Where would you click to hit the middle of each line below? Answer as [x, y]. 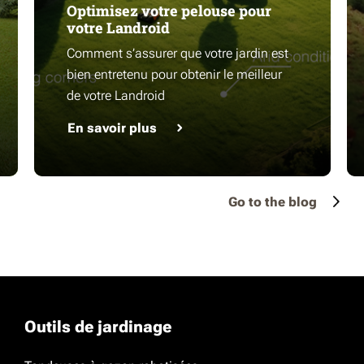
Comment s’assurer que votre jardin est [178, 53]
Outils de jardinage [98, 327]
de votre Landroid [116, 95]
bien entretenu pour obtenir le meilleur [174, 74]
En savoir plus [112, 128]
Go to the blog [273, 202]
